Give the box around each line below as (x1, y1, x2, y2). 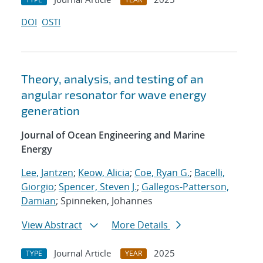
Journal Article (54, 247, 111, 259)
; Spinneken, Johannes (56, 194, 153, 208)
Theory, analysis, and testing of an (21, 72, 204, 86)
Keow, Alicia (78, 166, 130, 180)
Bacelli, (194, 166, 225, 180)
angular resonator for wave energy (21, 87, 207, 102)
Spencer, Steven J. (59, 180, 137, 194)
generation (21, 103, 80, 118)
